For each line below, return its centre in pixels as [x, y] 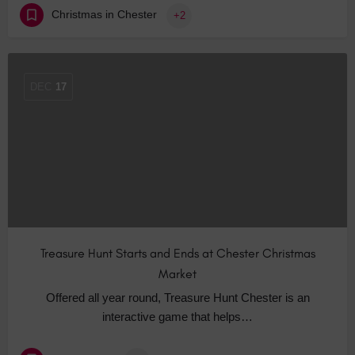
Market [177, 274]
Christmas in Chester [104, 15]
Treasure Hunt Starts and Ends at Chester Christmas [177, 254]
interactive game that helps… [177, 317]
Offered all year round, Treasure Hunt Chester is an [177, 298]
